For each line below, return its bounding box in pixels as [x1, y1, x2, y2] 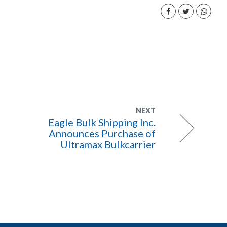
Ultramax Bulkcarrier [60, 138, 156, 150]
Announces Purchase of [48, 127, 156, 139]
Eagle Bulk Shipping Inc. [48, 116, 156, 128]
